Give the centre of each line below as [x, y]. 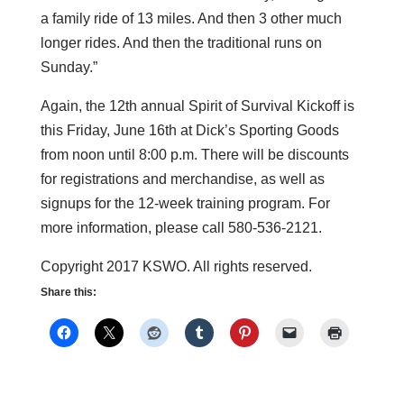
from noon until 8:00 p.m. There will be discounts [194, 154]
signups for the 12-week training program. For [185, 203]
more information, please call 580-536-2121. [181, 227]
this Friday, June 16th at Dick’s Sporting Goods [189, 130]
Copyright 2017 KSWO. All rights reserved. [176, 266]
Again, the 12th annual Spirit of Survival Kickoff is [197, 106]
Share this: [68, 292]
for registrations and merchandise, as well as [182, 179]
